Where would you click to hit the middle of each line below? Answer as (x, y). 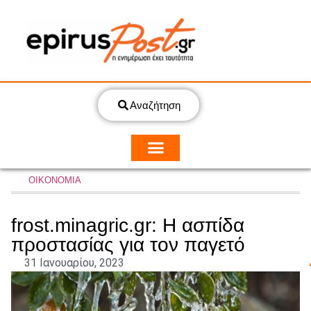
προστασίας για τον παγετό (128, 244)
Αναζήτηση (155, 105)
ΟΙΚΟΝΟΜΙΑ (55, 180)
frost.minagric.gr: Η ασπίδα (128, 225)
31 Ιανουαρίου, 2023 (74, 262)
